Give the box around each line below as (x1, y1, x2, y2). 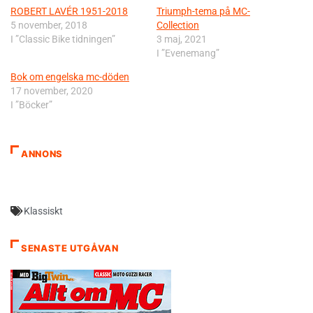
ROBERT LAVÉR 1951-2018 (10, 5, 128, 17)
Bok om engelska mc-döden (10, 71, 129, 82)
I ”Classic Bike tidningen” (10, 33, 115, 45)
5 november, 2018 (10, 19, 87, 31)
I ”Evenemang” (156, 47, 219, 59)
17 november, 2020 (10, 85, 93, 96)
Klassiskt (24, 205, 63, 217)
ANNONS (21, 147, 63, 159)
